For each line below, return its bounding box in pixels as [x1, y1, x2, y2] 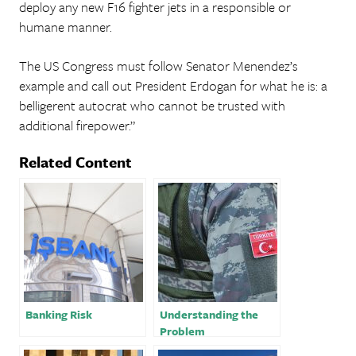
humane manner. [19, 17, 112, 37]
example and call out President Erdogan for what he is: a [19, 75, 327, 95]
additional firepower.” [19, 115, 135, 135]
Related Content [19, 151, 132, 172]
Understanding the [160, 306, 258, 323]
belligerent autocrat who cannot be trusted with [19, 95, 285, 115]
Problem [160, 323, 205, 339]
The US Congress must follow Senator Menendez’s [19, 56, 298, 75]
